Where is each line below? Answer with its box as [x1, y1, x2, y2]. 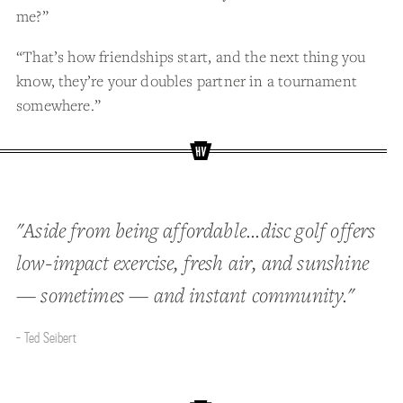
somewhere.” [16, 94, 101, 115]
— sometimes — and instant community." [16, 282, 355, 308]
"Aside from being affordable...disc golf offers [16, 217, 376, 243]
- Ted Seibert [16, 328, 76, 346]
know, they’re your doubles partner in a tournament [16, 70, 357, 91]
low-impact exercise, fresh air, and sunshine [16, 249, 369, 275]
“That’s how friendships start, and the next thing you [16, 46, 366, 67]
